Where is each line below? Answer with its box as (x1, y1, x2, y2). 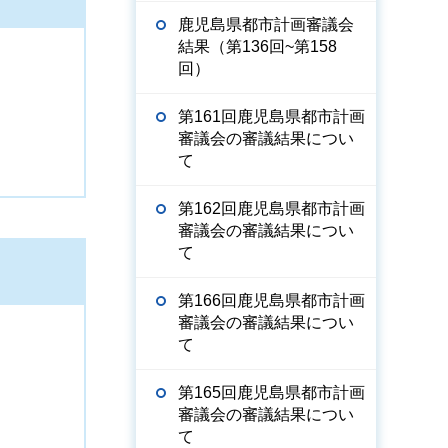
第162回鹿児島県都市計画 (178, 200, 365, 217)
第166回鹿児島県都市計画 (178, 292, 365, 309)
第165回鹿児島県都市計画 (178, 384, 365, 401)
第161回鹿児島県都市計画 (178, 108, 365, 125)
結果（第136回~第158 (178, 38, 337, 55)
